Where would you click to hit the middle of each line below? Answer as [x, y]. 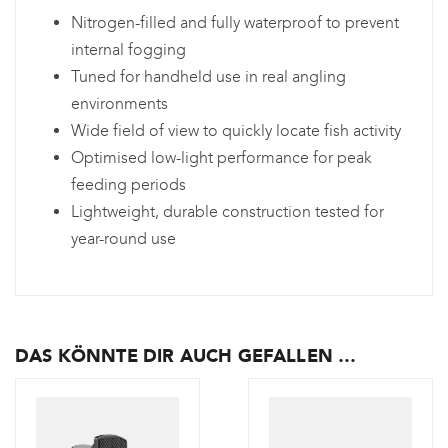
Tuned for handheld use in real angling [208, 77]
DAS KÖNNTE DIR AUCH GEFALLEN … [186, 356]
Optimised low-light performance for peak [221, 158]
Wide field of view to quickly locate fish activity [236, 131]
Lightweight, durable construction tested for [227, 212]
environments [119, 104]
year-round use [123, 239]
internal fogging [128, 50]
